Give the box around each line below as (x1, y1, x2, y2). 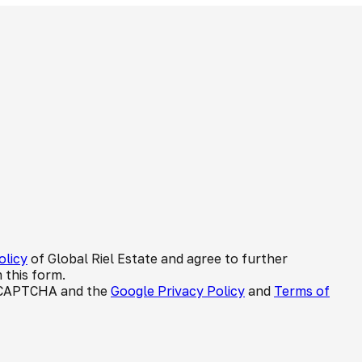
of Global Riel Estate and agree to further (27, 250, 288, 267)
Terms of (274, 283, 330, 299)
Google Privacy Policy (111, 283, 245, 299)
